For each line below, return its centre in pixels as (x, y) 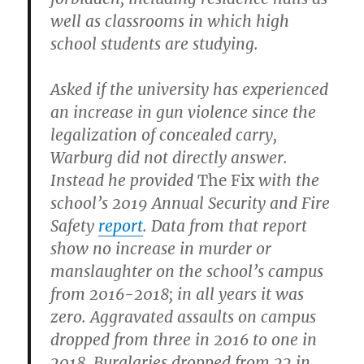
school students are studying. (155, 43)
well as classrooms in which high (170, 21)
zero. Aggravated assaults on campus (184, 316)
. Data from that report (225, 225)
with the (287, 180)
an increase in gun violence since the (184, 112)
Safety (75, 225)
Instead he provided (124, 180)
